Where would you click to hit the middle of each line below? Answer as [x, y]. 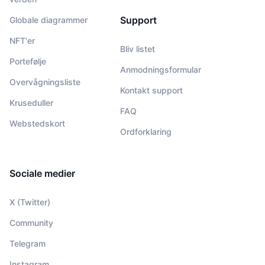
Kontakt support [151, 90]
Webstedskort [37, 123]
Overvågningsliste [45, 82]
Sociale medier [42, 173]
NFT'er [22, 40]
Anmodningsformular [161, 69]
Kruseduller [31, 102]
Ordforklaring [146, 131]
